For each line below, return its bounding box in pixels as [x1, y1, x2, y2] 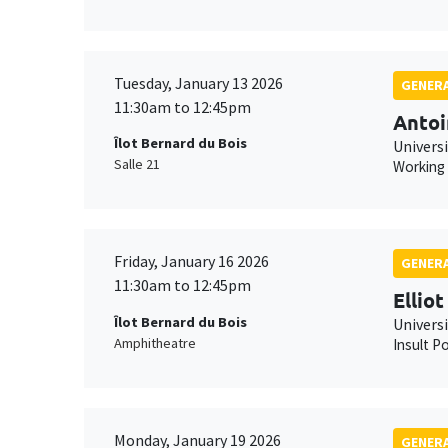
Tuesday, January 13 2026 [114, 72, 283, 93]
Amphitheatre [114, 333, 196, 352]
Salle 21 [114, 155, 160, 174]
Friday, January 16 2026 [114, 251, 269, 272]
